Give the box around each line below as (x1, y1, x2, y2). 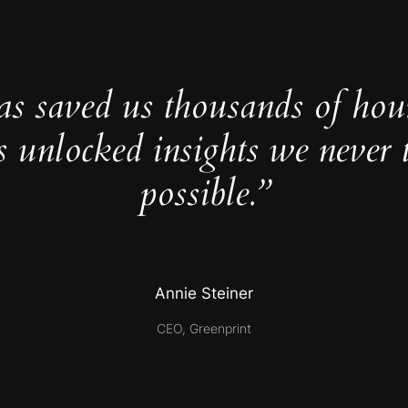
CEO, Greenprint (157, 320, 251, 336)
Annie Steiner (155, 284, 253, 303)
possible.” (138, 168, 270, 219)
